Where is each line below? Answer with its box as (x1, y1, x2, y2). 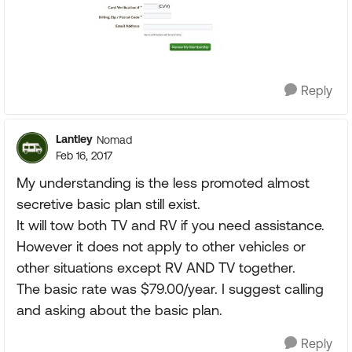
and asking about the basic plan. (16, 302, 222, 318)
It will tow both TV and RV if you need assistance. (16, 217, 324, 233)
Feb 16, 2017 (56, 149, 112, 162)
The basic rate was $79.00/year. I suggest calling (16, 280, 324, 297)
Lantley (56, 133, 93, 145)
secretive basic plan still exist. (16, 196, 200, 212)
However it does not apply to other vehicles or (16, 238, 306, 255)
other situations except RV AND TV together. (16, 259, 295, 276)
